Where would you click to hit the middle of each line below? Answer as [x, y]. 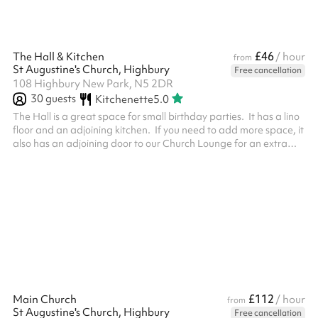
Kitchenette [124, 99]
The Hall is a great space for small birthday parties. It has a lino [156, 116]
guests [60, 99]
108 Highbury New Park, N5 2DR [93, 84]
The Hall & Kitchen [59, 57]
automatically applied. [64, 170]
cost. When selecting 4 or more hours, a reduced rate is [136, 157]
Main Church [45, 300]
